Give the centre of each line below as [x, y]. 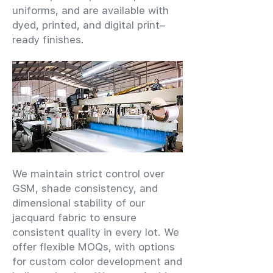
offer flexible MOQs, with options [94, 247]
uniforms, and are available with [90, 10]
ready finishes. [48, 40]
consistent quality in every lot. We [96, 232]
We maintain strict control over [88, 174]
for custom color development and [97, 261]
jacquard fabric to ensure [74, 218]
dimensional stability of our [79, 203]
